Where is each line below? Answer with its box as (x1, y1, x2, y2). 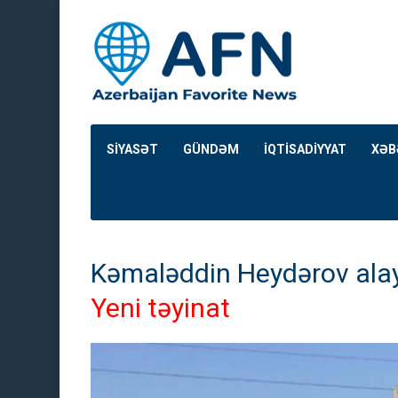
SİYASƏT (107, 142, 158, 156)
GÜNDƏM (183, 142, 239, 156)
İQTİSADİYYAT (264, 142, 346, 156)
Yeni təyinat (91, 292, 230, 323)
